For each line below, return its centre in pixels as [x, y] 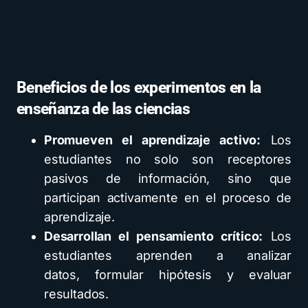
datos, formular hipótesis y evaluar [168, 275]
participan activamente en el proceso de [168, 198]
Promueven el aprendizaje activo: [153, 140]
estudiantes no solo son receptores [168, 159]
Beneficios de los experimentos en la [139, 88]
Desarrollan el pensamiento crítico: [154, 236]
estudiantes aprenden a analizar [168, 255]
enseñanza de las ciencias [103, 109]
